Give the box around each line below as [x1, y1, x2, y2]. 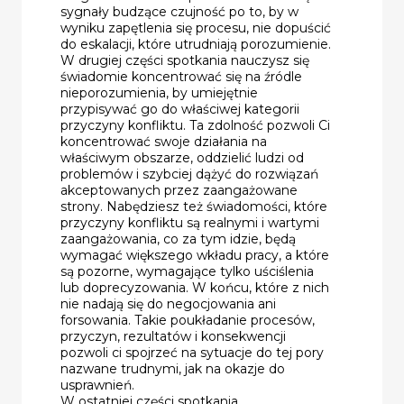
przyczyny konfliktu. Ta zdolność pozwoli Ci [60, 116, 330, 133]
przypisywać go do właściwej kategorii [60, 100, 299, 117]
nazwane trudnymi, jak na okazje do [60, 360, 285, 377]
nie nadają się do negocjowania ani [60, 295, 276, 312]
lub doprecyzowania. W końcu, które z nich [60, 279, 329, 296]
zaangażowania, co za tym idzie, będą [60, 230, 296, 247]
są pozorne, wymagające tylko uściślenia [60, 262, 314, 280]
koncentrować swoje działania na [60, 133, 267, 150]
